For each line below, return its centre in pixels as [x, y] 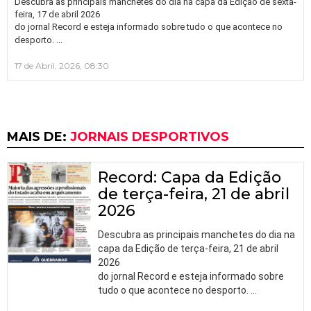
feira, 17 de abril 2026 [57, 14]
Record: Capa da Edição [190, 177]
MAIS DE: [39, 136]
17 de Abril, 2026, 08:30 [62, 65]
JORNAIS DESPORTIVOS [150, 136]
